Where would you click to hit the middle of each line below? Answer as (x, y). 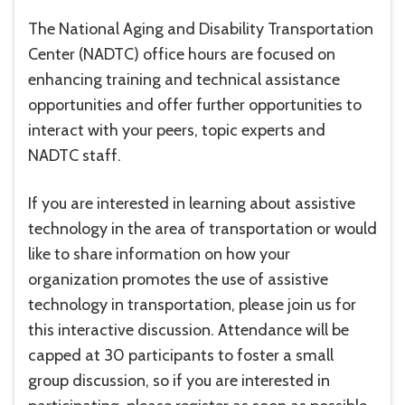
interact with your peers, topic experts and (177, 131)
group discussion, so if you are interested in (179, 381)
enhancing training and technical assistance (184, 80)
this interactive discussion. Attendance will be (188, 330)
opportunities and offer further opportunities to (195, 105)
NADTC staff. (75, 156)
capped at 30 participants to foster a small (181, 356)
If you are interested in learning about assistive (192, 204)
